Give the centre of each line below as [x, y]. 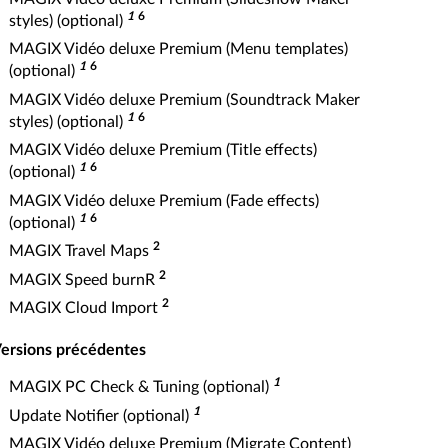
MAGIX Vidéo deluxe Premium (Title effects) [163, 150]
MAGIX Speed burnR [84, 279]
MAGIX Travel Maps [81, 251]
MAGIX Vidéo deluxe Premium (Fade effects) [164, 200]
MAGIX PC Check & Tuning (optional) [141, 387]
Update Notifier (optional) [101, 415]
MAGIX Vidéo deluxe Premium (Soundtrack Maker [184, 99]
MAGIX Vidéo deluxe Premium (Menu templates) [178, 49]
